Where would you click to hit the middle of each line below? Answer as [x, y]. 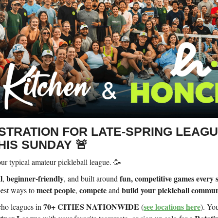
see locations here [172, 207]
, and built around [92, 179]
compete [93, 190]
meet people [56, 190]
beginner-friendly [35, 179]
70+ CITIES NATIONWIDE [91, 207]
